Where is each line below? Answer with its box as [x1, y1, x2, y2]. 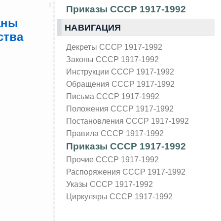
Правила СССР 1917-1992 [66, 128, 164, 138]
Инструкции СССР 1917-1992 [66, 67, 175, 76]
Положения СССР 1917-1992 [66, 104, 174, 113]
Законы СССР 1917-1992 [66, 54, 159, 64]
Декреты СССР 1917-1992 [66, 42, 163, 51]
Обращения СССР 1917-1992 [66, 79, 175, 88]
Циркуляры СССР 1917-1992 [66, 191, 173, 201]
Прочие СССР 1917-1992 [66, 154, 159, 164]
